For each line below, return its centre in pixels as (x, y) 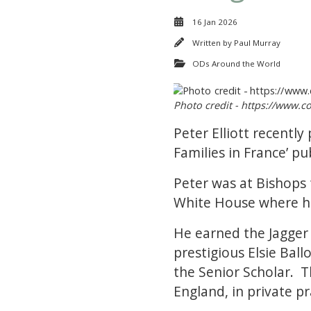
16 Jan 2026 (215, 22)
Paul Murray (257, 43)
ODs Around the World (236, 64)
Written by (213, 43)
